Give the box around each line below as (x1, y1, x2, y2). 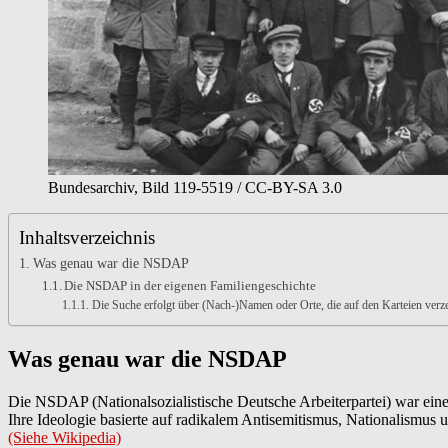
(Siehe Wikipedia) (8, 428, 121, 446)
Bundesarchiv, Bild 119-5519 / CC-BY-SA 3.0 (48, 178, 342, 196)
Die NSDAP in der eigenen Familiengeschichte (64, 277, 317, 293)
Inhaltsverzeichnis (19, 226, 155, 248)
